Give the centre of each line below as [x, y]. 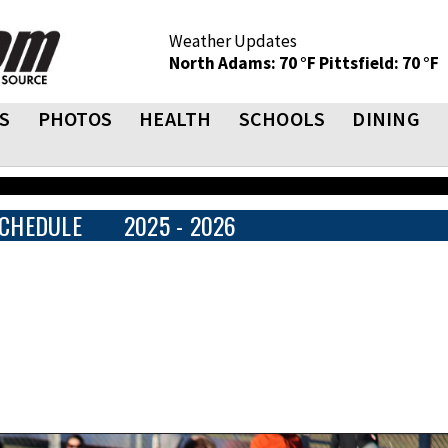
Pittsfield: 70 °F [379, 63]
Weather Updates [233, 41]
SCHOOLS [282, 118]
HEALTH [175, 118]
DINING [386, 118]
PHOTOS [74, 118]
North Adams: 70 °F [244, 63]
